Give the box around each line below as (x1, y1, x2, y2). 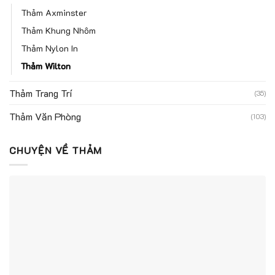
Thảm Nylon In (21, 42, 78, 54)
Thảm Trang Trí (9, 86, 72, 99)
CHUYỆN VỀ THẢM (9, 143, 103, 157)
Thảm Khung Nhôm (21, 24, 96, 36)
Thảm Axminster (21, 6, 87, 18)
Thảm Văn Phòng (9, 109, 81, 123)
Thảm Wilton (21, 60, 71, 72)
